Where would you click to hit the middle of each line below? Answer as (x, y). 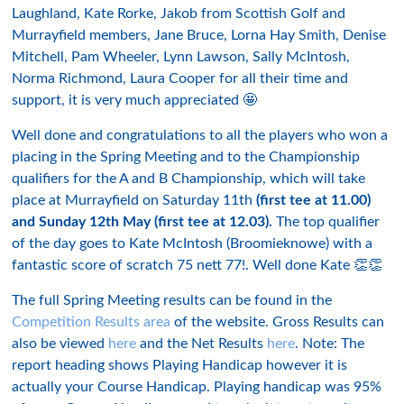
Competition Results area (92, 322)
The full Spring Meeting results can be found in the (172, 300)
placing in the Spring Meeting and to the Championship (186, 157)
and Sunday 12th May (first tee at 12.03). (142, 222)
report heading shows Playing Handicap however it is (180, 365)
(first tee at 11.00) (314, 200)
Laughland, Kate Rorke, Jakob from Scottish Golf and (179, 14)
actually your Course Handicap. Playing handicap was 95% (197, 387)
